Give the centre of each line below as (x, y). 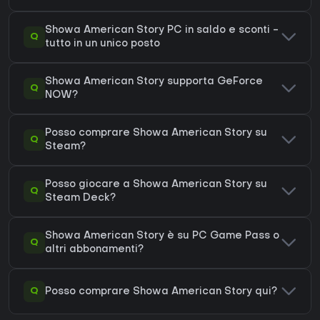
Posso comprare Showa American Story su (156, 134)
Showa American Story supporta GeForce (154, 82)
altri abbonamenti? (94, 250)
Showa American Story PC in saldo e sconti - (162, 31)
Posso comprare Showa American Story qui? (161, 291)
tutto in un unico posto (102, 44)
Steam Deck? (80, 199)
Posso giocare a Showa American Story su (156, 185)
